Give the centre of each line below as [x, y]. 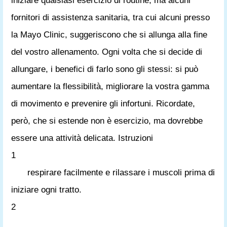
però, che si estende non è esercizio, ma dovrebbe [107, 121]
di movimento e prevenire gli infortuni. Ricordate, [103, 104]
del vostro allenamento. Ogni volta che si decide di [107, 52]
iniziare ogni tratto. [46, 190]
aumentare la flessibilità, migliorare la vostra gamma [110, 86]
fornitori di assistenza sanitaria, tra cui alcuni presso [110, 17]
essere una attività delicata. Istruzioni [82, 138]
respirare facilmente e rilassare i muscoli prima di [121, 173]
